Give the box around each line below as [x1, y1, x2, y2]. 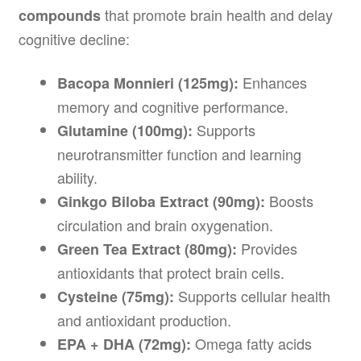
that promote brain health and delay [100, 3, 333, 25]
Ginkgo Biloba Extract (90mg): [56, 191, 265, 213]
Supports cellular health [173, 285, 330, 307]
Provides [236, 238, 297, 259]
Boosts [264, 190, 313, 212]
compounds [18, 4, 101, 26]
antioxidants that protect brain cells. [56, 262, 284, 284]
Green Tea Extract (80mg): [56, 239, 237, 260]
